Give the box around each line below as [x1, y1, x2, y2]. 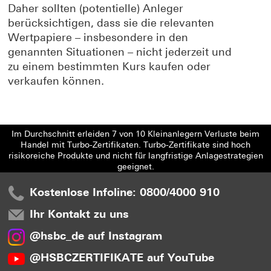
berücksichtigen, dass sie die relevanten [8, 16, 214, 30]
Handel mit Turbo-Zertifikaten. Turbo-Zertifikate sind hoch [21, 140, 250, 150]
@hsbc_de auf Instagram [30, 229, 162, 243]
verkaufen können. [8, 74, 104, 88]
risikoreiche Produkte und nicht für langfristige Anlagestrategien [8, 151, 263, 161]
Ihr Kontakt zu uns [30, 207, 129, 221]
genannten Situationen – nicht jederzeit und [8, 45, 232, 59]
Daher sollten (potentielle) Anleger [8, 2, 183, 15]
